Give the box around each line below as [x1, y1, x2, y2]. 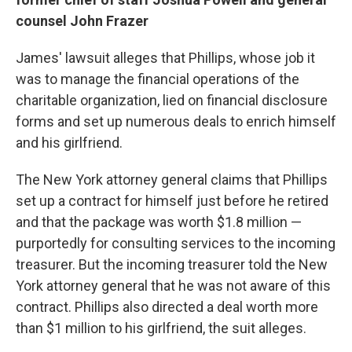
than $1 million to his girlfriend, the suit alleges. [16, 319, 306, 336]
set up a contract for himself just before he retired [16, 192, 328, 209]
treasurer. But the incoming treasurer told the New [16, 255, 328, 273]
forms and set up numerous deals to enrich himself [16, 112, 336, 130]
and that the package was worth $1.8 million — [16, 213, 302, 230]
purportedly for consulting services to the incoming [16, 234, 335, 251]
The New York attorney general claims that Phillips [16, 170, 328, 188]
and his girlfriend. [16, 134, 123, 151]
